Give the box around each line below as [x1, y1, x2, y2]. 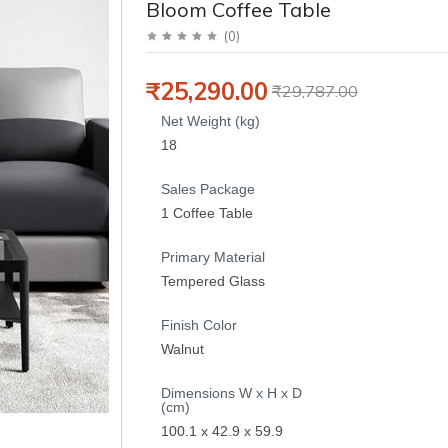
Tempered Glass [160, 272, 265, 289]
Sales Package [160, 180, 255, 197]
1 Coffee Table [160, 204, 253, 221]
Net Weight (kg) [160, 112, 260, 129]
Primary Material [160, 248, 265, 265]
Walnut [160, 340, 204, 357]
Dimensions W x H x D [160, 384, 302, 401]
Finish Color [160, 316, 237, 333]
